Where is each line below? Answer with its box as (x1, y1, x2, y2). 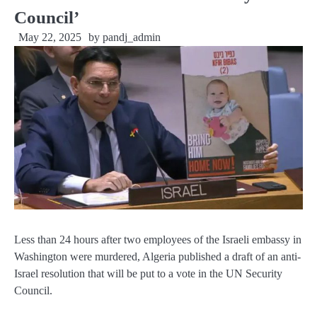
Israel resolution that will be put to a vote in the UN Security (14, 267, 282, 279)
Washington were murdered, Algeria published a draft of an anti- (14, 250, 301, 263)
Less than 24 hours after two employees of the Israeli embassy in (14, 233, 301, 246)
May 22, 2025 (18, 31, 81, 43)
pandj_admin (103, 31, 161, 43)
